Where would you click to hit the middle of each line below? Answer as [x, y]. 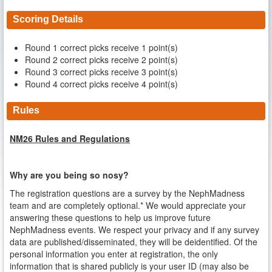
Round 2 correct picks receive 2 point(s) [101, 59]
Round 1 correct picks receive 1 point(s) [101, 47]
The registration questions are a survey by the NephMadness [127, 193]
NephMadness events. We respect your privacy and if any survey [134, 229]
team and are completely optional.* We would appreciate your [128, 205]
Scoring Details [48, 19]
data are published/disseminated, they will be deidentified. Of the [134, 242]
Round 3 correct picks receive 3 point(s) [101, 72]
